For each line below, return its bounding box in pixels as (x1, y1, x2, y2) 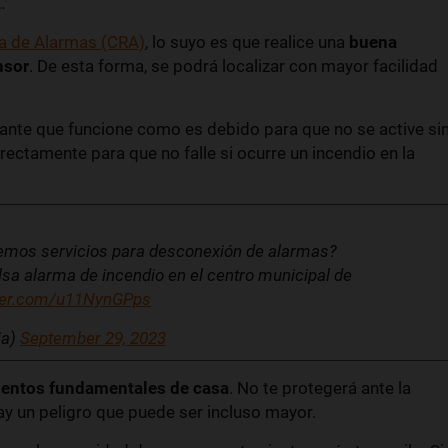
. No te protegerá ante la (229, 378, 411, 399)
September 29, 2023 (20, 328, 166, 349)
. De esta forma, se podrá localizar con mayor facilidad (29, 56, 438, 77)
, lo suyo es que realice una (145, 32, 349, 53)
